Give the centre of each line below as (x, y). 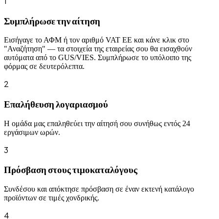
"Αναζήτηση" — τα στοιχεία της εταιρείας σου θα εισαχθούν (98, 49)
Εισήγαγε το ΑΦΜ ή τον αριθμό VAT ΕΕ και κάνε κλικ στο (97, 40)
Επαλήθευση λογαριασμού (56, 104)
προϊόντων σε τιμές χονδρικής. (52, 198)
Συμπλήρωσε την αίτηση (52, 21)
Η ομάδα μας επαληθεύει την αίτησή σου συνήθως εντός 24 (97, 123)
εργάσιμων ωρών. (32, 132)
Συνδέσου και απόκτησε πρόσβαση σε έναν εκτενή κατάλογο (99, 189)
